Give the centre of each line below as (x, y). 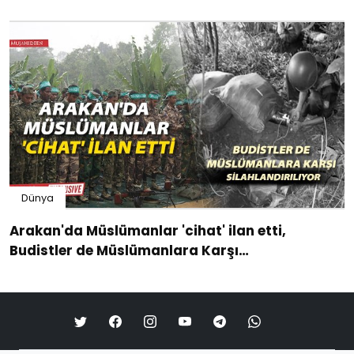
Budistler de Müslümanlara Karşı (124, 250)
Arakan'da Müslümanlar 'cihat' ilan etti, (148, 230)
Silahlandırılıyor (66, 270)
